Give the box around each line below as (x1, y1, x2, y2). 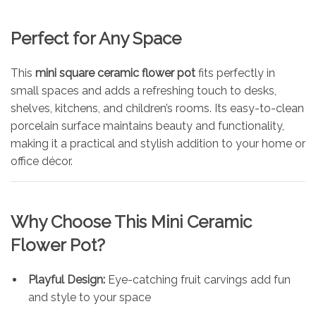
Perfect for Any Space (11, 28, 181, 49)
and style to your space (28, 290, 151, 304)
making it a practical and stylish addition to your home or (11, 136, 305, 150)
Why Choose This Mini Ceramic (11, 211, 252, 232)
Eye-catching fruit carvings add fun (105, 272, 291, 286)
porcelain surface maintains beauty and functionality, (11, 119, 284, 133)
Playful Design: (28, 272, 105, 286)
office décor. (11, 154, 73, 168)
